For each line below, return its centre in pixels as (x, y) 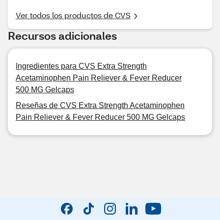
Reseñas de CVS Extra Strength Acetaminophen (100, 105)
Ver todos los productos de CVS (73, 15)
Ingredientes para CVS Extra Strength (81, 66)
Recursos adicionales (62, 36)
